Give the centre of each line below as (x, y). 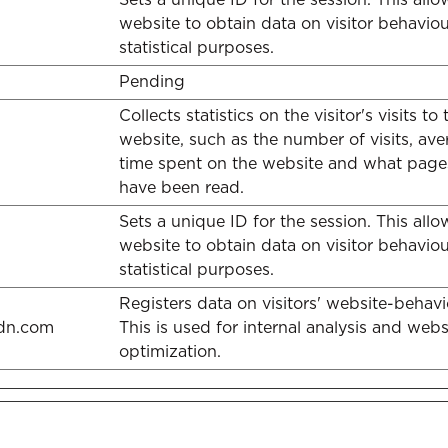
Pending (152, 81)
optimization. (170, 351)
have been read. (181, 187)
